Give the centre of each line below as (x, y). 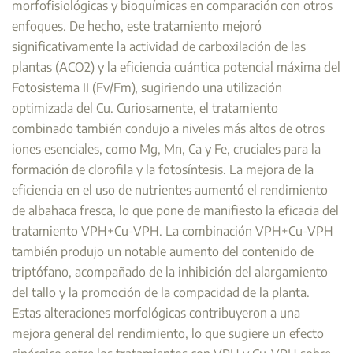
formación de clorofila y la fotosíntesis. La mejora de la (163, 169)
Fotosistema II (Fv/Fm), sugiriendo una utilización (147, 87)
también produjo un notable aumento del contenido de (163, 251)
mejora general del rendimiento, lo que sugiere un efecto (168, 333)
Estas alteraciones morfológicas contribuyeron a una (156, 313)
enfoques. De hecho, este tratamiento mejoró (137, 26)
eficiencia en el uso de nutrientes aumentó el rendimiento (170, 190)
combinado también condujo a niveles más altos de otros (168, 128)
